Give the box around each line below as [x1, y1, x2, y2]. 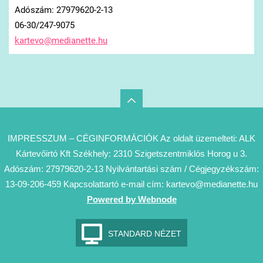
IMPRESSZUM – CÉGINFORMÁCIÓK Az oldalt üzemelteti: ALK [8, 133, 255, 143]
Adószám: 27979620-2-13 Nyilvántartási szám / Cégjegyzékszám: [4, 163, 259, 174]
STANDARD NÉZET [108, 228, 181, 238]
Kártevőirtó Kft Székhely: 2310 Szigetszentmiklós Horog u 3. [16, 148, 247, 159]
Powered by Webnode [86, 194, 177, 204]
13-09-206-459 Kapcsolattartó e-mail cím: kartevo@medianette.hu [5, 178, 258, 189]
